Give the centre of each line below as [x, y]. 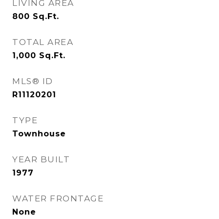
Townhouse [39, 134]
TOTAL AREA [43, 42]
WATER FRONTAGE [58, 198]
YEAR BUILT [41, 159]
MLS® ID [33, 81]
